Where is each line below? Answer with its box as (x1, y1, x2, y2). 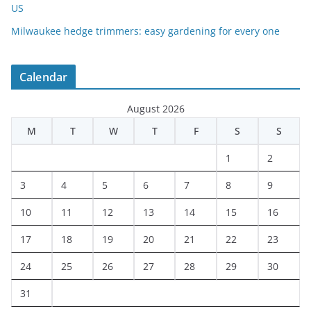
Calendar (19, 69, 68, 85)
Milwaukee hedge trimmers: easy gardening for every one (11, 24, 280, 38)
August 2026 (126, 102, 185, 116)
